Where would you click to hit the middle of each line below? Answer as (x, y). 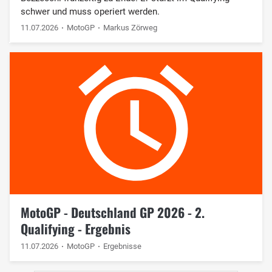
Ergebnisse (123, 246)
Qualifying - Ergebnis (75, 228)
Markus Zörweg (131, 27)
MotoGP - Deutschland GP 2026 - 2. (112, 212)
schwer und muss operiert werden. (90, 11)
